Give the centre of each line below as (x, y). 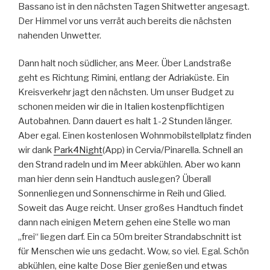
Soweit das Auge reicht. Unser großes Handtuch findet (131, 208)
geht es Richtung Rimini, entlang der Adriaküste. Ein (124, 78)
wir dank (36, 150)
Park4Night (78, 150)
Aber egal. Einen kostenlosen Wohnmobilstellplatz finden (135, 136)
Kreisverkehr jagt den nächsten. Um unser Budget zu (126, 93)
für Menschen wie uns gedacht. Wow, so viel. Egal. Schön (133, 252)
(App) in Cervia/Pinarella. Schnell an (173, 150)
